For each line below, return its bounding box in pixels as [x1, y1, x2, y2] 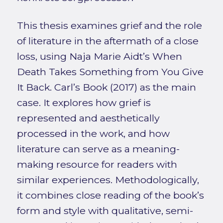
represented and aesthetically [16, 111, 160, 124]
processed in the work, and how [16, 127, 170, 139]
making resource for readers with [16, 158, 177, 170]
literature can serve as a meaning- [16, 142, 180, 155]
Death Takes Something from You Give [16, 65, 204, 78]
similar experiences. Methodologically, [16, 173, 199, 186]
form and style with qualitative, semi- [16, 204, 193, 217]
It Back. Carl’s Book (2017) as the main [16, 81, 196, 93]
